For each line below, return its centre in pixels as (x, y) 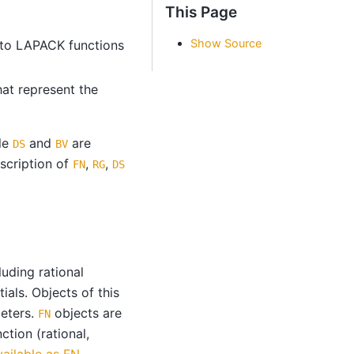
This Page (201, 12)
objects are (86, 313)
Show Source (226, 43)
